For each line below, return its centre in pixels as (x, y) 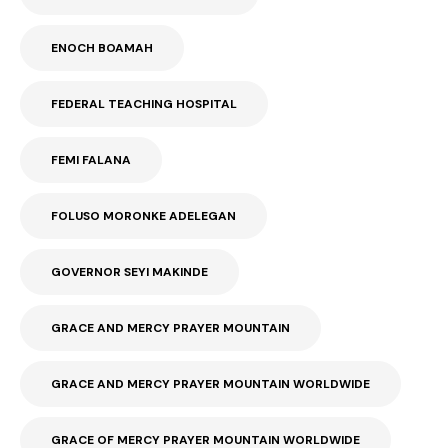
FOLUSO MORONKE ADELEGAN (143, 216)
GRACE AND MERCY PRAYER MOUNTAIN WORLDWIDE (210, 384)
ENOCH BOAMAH (102, 48)
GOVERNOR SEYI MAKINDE (129, 272)
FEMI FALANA (91, 160)
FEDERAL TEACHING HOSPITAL (144, 104)
